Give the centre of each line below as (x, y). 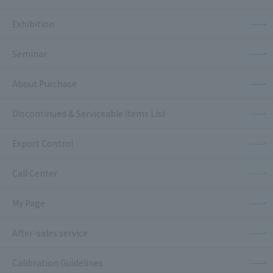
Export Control (43, 143)
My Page (29, 203)
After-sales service (50, 232)
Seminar (30, 53)
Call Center (35, 173)
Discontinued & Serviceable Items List (89, 113)
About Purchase (44, 83)
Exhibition (33, 23)
